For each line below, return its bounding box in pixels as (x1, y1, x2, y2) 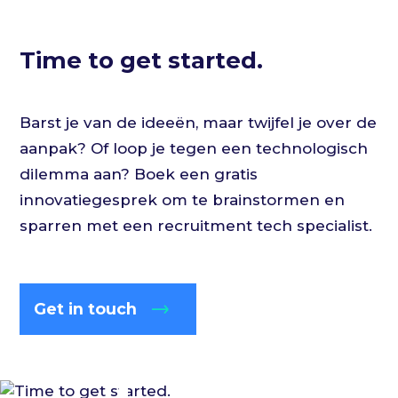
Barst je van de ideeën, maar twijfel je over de (20, 113, 378, 131)
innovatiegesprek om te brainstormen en (20, 190, 346, 209)
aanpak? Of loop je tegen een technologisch (20, 139, 369, 157)
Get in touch (34, 298, 138, 318)
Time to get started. (20, 45, 264, 74)
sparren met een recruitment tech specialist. (20, 216, 373, 235)
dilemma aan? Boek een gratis (20, 164, 259, 183)
